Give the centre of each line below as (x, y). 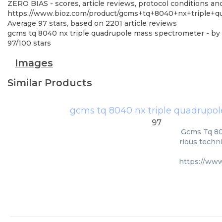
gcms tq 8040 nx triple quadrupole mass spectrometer (106, 33)
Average (23, 23)
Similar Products (50, 83)
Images (34, 63)
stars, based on (76, 23)
